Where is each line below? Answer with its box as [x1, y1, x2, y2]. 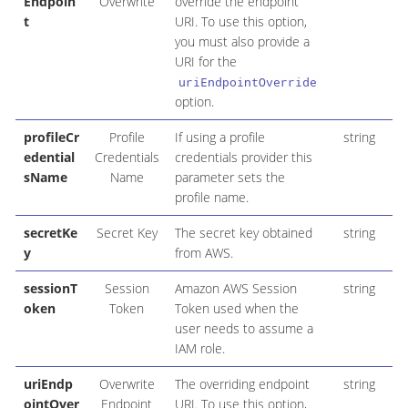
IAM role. [174, 340, 225, 358]
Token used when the [174, 300, 299, 318]
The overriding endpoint [174, 375, 310, 393]
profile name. [174, 189, 249, 207]
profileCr [23, 128, 79, 147]
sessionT [23, 280, 77, 298]
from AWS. [174, 244, 233, 262]
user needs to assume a [174, 320, 313, 338]
